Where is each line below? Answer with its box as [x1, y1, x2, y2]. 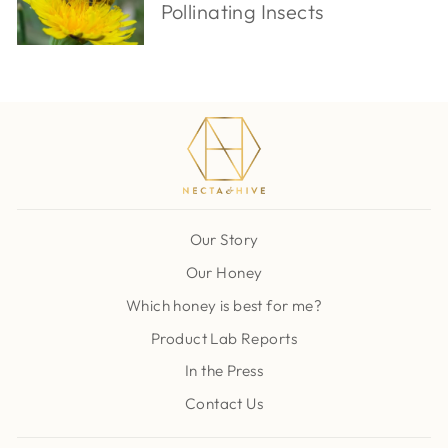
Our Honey [185, 262, 263, 282]
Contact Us [184, 394, 264, 414]
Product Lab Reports [151, 328, 297, 348]
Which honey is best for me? [125, 295, 323, 315]
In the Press [185, 361, 263, 381]
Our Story [189, 230, 259, 250]
